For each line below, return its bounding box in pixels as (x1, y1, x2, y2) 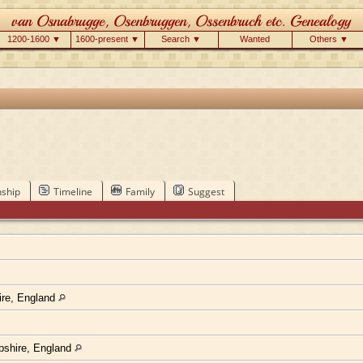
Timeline (53, 184, 92, 199)
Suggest (187, 184, 224, 199)
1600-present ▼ (75, 34, 139, 44)
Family (125, 184, 155, 199)
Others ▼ (309, 34, 348, 44)
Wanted (240, 34, 270, 44)
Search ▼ (161, 34, 201, 44)
